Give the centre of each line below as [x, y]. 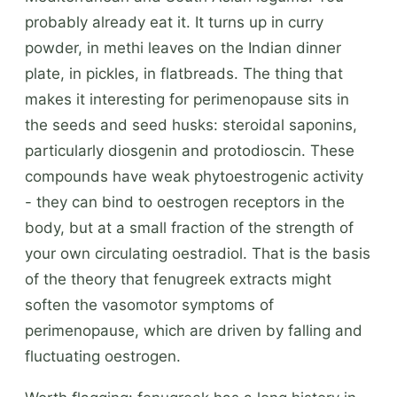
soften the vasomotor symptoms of [149, 304]
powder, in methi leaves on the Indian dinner [183, 47]
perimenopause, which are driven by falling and [194, 330]
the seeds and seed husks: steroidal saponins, [191, 125]
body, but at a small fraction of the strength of [189, 227]
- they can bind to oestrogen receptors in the [185, 202]
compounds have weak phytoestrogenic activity [194, 176]
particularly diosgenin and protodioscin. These [190, 150]
